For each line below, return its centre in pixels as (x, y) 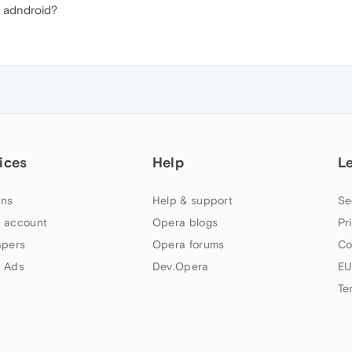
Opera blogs (185, 222)
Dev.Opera (180, 266)
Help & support (192, 200)
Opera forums (188, 244)
